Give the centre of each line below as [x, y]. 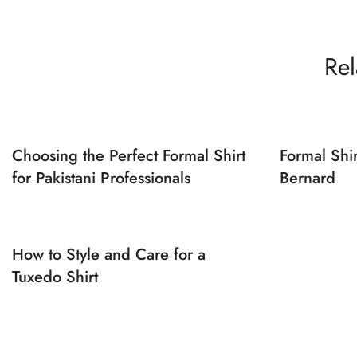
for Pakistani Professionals [101, 178]
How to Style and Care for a [109, 255]
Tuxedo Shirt [55, 277]
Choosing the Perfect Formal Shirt [129, 156]
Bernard [308, 178]
